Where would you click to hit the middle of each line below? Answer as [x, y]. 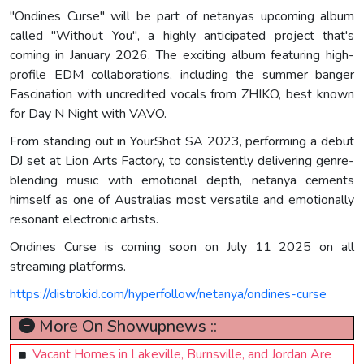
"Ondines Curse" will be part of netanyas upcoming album [182, 16]
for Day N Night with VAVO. [88, 113]
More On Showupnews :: [126, 326]
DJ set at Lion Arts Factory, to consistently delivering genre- [182, 160]
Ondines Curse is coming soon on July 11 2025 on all [182, 247]
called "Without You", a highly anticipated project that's [182, 35]
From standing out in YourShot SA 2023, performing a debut [182, 141]
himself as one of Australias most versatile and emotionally [182, 199]
